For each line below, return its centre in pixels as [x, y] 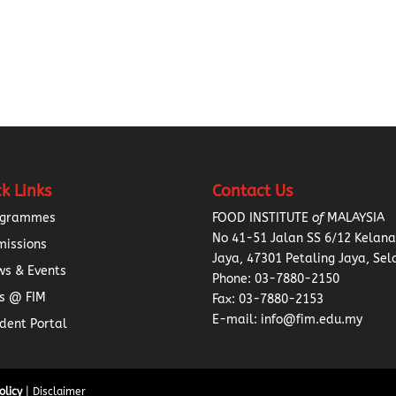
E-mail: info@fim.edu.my [288, 320]
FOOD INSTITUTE [263, 218]
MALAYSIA [354, 218]
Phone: [234, 279]
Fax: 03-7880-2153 [268, 300]
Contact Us [253, 191]
